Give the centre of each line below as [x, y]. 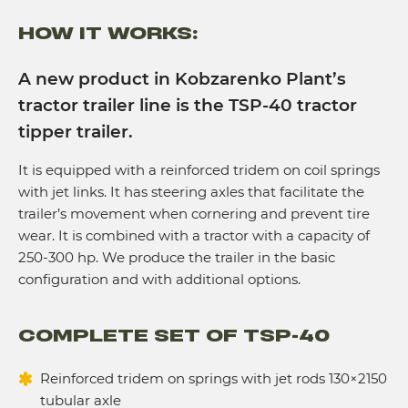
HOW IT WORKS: [108, 33]
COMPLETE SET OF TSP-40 [174, 336]
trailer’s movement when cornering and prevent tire [194, 213]
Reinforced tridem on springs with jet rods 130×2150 [214, 378]
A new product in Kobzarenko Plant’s [182, 78]
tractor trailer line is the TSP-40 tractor [188, 105]
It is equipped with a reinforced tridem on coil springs [199, 169]
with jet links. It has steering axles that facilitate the [191, 191]
